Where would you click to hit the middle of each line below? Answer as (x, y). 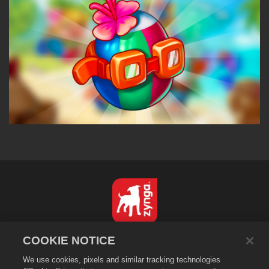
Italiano (135, 236)
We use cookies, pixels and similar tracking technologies (122, 260)
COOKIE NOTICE (69, 240)
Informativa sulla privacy (134, 254)
